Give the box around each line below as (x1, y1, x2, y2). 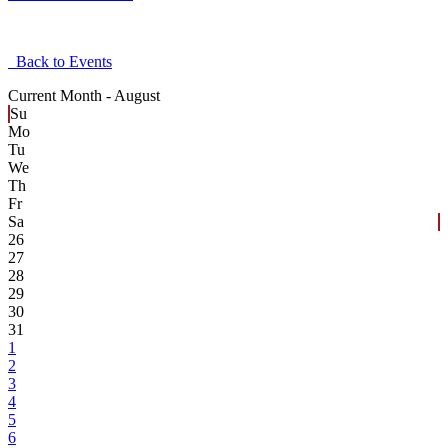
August (114, 87, 160, 105)
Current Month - (8, 87, 114, 105)
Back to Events (8, 53, 112, 71)
